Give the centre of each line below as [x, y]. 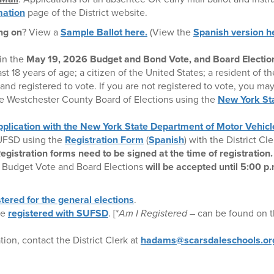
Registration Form [104, 139]
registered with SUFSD [58, 213]
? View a [40, 32]
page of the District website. [87, 12]
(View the [169, 32]
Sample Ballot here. [104, 32]
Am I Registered [153, 213]
